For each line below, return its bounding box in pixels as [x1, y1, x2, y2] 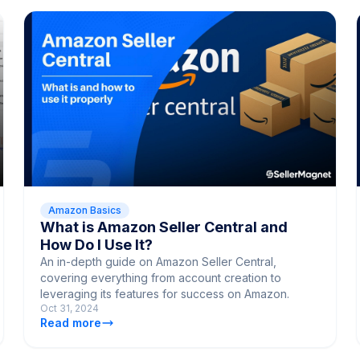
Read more [40, 315, 102, 329]
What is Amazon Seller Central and [40, 218, 288, 235]
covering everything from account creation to [40, 270, 282, 284]
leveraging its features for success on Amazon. [40, 286, 290, 301]
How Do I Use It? [40, 235, 153, 253]
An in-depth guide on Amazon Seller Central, [40, 254, 277, 268]
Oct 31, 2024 [40, 301, 100, 314]
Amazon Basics [48, 203, 122, 216]
